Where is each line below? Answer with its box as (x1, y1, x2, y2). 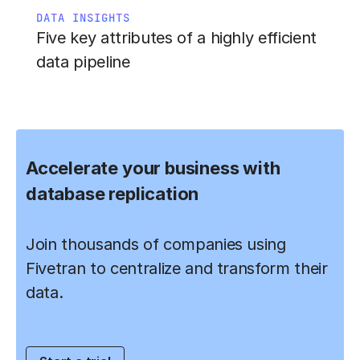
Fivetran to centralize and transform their (26, 258, 328, 278)
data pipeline (36, 51, 130, 72)
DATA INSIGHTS (36, 10, 130, 25)
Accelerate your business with (26, 157, 280, 178)
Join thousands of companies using (26, 234, 286, 254)
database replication (26, 182, 199, 204)
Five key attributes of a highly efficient (36, 27, 317, 47)
